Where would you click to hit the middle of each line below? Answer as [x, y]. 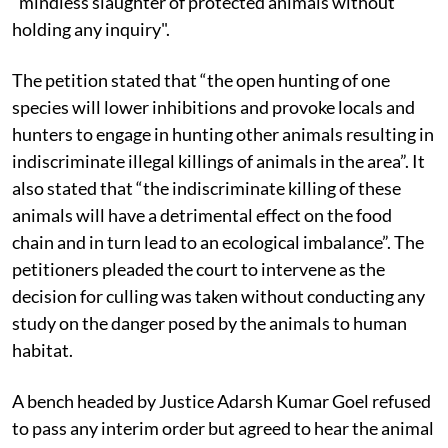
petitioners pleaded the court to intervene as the [198, 268]
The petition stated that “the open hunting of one [201, 79]
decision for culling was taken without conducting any [218, 295]
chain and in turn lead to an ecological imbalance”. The [218, 241]
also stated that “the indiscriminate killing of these [206, 187]
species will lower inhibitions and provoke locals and [213, 106]
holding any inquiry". [91, 28]
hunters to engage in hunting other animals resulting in [223, 133]
